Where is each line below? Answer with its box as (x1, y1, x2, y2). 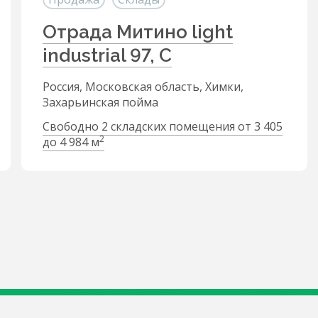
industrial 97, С (43, 45, 172, 66)
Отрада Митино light (43, 21, 233, 43)
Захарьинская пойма (43, 94, 158, 110)
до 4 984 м (43, 134, 99, 150)
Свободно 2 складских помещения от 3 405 (43, 119, 283, 134)
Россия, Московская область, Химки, (43, 79, 243, 94)
